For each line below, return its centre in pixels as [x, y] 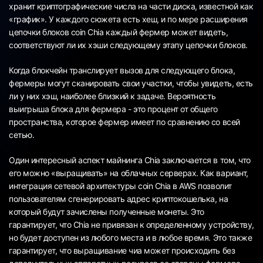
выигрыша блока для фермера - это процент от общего [113, 109]
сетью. [22, 134]
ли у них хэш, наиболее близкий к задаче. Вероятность [112, 96]
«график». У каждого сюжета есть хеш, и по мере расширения [128, 19]
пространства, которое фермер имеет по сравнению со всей [124, 122]
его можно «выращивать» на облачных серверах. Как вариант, [129, 173]
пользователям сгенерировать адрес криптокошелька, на [119, 198]
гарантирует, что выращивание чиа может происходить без [122, 250]
